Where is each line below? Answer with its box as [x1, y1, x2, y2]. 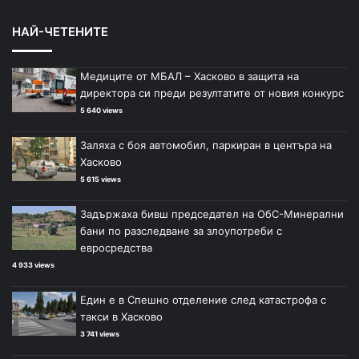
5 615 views [80, 175, 121, 184]
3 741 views [80, 329, 119, 339]
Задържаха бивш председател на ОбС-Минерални [80, 208, 344, 221]
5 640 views [80, 106, 123, 115]
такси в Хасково [80, 310, 163, 324]
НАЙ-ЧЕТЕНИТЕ [12, 24, 108, 40]
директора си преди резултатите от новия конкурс [80, 87, 344, 100]
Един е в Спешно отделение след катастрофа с [80, 293, 326, 307]
